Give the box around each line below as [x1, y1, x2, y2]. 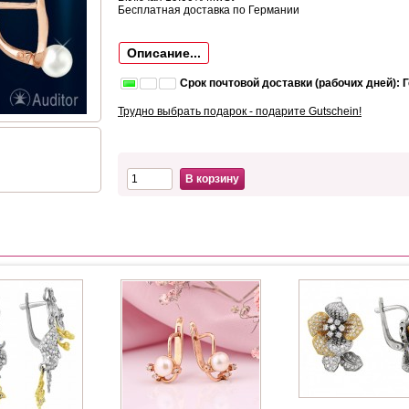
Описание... [127, 46, 201, 60]
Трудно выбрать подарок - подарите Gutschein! [118, 105, 362, 118]
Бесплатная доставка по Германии [118, 4, 299, 16]
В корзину [185, 173, 239, 185]
